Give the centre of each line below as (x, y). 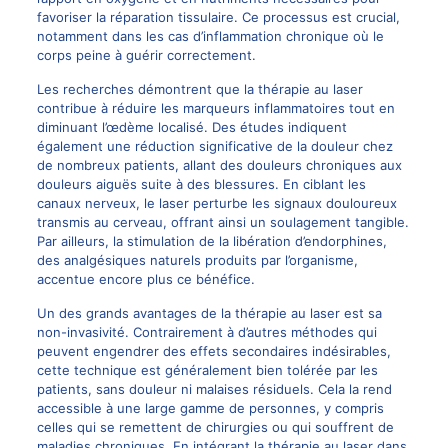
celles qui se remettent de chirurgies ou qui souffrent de (215, 427)
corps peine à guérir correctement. (146, 55)
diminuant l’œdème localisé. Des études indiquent (191, 127)
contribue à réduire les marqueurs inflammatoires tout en (215, 108)
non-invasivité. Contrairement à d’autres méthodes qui (206, 332)
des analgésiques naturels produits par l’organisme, (197, 260)
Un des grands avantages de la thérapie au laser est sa (209, 313)
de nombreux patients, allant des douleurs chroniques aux (219, 165)
